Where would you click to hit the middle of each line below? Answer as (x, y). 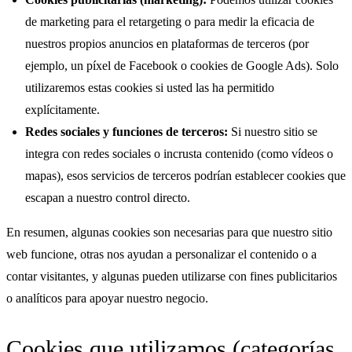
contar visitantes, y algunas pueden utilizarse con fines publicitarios (172, 276)
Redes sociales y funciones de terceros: (126, 131)
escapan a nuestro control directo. (108, 197)
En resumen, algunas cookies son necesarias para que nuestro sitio (169, 232)
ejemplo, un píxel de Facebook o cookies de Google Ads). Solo (182, 65)
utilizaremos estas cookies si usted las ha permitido (150, 87)
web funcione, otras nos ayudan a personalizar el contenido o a (161, 254)
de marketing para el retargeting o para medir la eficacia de (170, 21)
